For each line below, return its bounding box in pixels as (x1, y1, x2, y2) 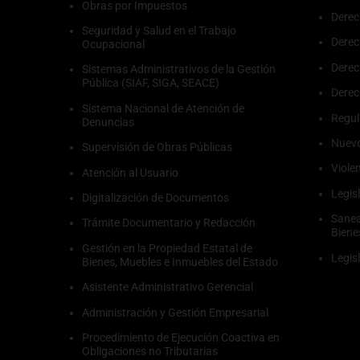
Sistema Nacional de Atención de (82, 101, 244, 115)
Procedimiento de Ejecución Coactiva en (82, 330, 280, 344)
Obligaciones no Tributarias (82, 344, 220, 358)
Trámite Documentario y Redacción (82, 216, 256, 230)
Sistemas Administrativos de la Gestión (82, 63, 276, 76)
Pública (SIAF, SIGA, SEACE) (82, 76, 219, 90)
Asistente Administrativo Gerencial (82, 280, 253, 294)
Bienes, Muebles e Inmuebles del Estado (82, 255, 278, 268)
